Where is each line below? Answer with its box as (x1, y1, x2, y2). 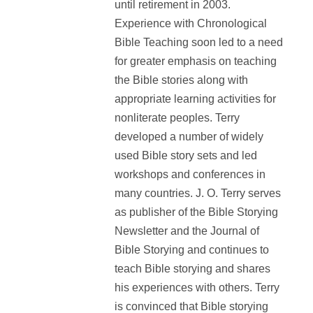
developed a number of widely (114, 130, 263, 143)
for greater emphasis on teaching (114, 54, 277, 67)
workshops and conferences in (114, 168, 265, 180)
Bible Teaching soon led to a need (114, 36, 283, 48)
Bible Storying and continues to (114, 243, 269, 256)
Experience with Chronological (114, 17, 267, 29)
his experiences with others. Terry (114, 281, 279, 293)
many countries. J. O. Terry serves (114, 187, 281, 199)
